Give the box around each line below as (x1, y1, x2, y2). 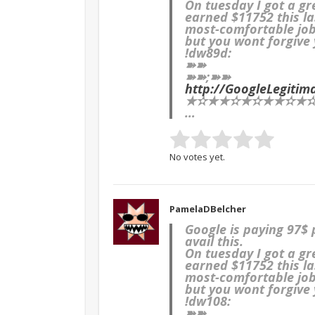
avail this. (185, 232, 243, 250)
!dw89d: (185, 44, 231, 61)
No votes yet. (169, 150, 225, 163)
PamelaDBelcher (169, 202, 246, 215)
